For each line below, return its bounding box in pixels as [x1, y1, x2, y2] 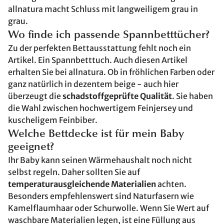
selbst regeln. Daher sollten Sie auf [8, 167, 140, 177]
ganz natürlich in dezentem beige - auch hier [8, 79, 178, 89]
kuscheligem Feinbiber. [8, 115, 97, 125]
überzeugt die [8, 91, 62, 101]
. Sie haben [172, 91, 213, 101]
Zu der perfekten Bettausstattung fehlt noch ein [8, 43, 191, 53]
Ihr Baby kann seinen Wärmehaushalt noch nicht [8, 155, 192, 165]
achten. [156, 179, 186, 189]
